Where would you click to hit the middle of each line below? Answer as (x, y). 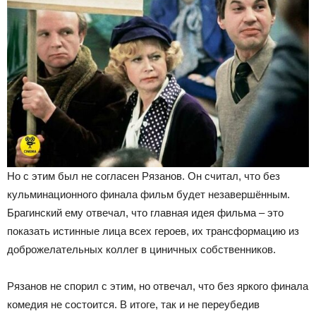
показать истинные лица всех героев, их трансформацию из (153, 231)
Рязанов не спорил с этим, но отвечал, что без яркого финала (158, 286)
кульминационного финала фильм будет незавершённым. (148, 194)
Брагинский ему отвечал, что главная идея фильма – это (145, 212)
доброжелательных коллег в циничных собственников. (141, 249)
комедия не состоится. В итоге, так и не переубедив (133, 304)
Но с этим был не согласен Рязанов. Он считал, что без (144, 176)
